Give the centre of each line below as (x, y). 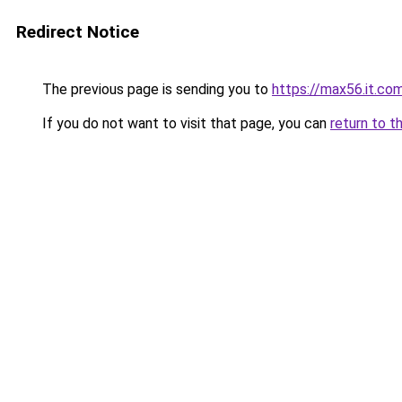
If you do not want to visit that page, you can (184, 123)
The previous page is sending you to (155, 89)
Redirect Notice (78, 32)
